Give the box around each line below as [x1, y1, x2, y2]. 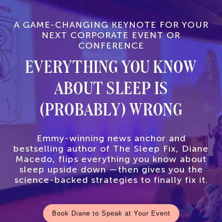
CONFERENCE [78, 40, 144, 51]
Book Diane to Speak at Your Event [52, 210, 170, 217]
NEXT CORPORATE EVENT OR [42, 30, 180, 41]
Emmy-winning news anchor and [36, 133, 186, 144]
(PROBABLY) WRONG [39, 96, 183, 120]
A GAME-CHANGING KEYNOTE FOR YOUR [13, 19, 209, 30]
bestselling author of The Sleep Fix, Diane [13, 143, 209, 154]
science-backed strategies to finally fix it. [14, 174, 208, 185]
